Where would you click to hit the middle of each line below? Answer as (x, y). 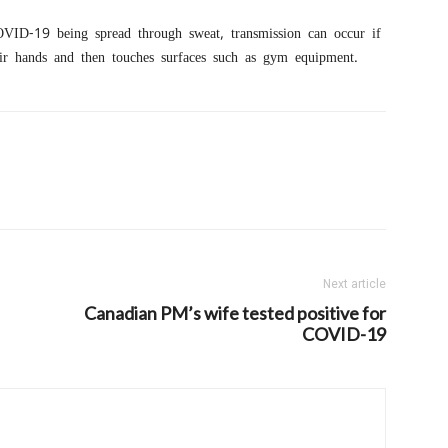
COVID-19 (344, 334)
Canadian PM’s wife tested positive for (235, 313)
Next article (354, 284)
